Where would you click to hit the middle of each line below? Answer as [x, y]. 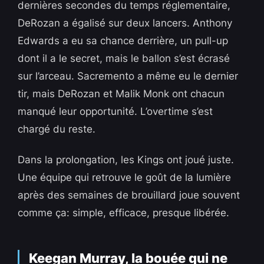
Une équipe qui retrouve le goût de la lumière [125, 178]
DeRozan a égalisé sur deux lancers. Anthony [125, 23]
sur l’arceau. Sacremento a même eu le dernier [128, 76]
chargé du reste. [57, 129]
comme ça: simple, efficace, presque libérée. [124, 213]
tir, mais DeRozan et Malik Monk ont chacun [121, 94]
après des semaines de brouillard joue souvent [129, 195]
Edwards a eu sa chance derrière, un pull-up [123, 41]
